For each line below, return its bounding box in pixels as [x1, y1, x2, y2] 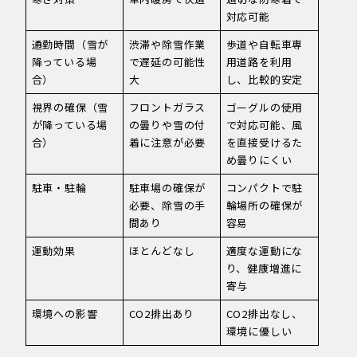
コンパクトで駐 [226, 180, 304, 196]
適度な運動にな [226, 243, 304, 259]
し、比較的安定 [226, 72, 304, 88]
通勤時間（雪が [31, 37, 109, 53]
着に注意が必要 [128, 135, 206, 151]
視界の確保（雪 [31, 100, 109, 116]
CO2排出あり [128, 306, 195, 322]
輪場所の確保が [226, 198, 304, 214]
